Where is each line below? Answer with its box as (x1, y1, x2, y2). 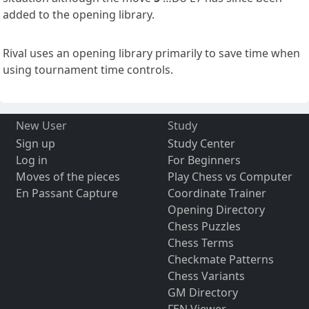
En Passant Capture (15, 186, 118, 201)
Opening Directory (167, 202, 265, 218)
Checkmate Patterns (167, 252, 274, 268)
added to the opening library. (3, 7, 154, 23)
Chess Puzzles (167, 219, 241, 235)
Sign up (15, 136, 55, 152)
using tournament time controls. (3, 62, 173, 78)
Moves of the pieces (15, 169, 120, 185)
